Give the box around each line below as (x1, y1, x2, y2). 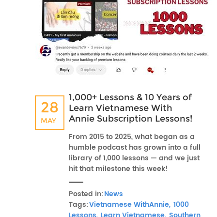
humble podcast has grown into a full (69, 142, 201, 153)
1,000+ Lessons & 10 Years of (69, 92, 192, 103)
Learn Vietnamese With (69, 103, 172, 113)
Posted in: (69, 188, 103, 200)
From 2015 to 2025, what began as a (69, 131, 195, 142)
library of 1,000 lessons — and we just (69, 153, 200, 164)
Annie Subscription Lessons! (69, 113, 192, 124)
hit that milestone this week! (69, 163, 168, 174)
